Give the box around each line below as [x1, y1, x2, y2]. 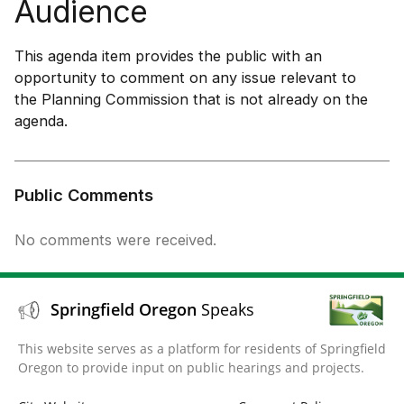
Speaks [201, 298, 254, 321]
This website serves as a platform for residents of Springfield [18, 339, 386, 357]
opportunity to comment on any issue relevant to [14, 69, 356, 87]
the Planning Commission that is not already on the [14, 90, 368, 108]
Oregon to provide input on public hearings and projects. [18, 358, 364, 376]
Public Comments [14, 185, 153, 205]
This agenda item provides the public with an [14, 47, 322, 65]
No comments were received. [14, 231, 216, 249]
